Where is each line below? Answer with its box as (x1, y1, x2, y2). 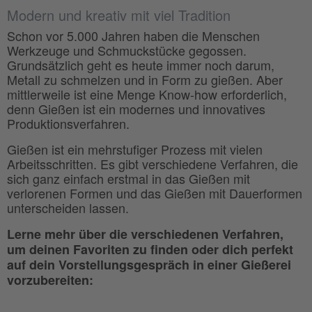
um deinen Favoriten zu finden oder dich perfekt (7, 240, 293, 259)
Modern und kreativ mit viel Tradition (7, 5, 231, 26)
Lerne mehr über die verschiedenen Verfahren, (7, 225, 283, 244)
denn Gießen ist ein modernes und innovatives (7, 100, 265, 118)
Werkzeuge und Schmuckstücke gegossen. (7, 41, 247, 60)
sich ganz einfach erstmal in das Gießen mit (7, 169, 250, 188)
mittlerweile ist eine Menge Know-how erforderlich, (7, 85, 287, 104)
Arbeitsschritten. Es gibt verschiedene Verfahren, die (7, 155, 298, 173)
